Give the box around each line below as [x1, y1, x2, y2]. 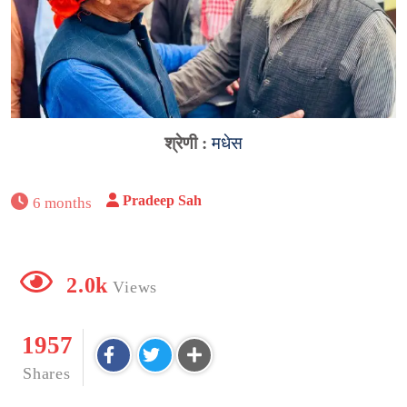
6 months [33, 194, 93, 212]
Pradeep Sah [123, 192, 203, 208]
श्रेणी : [164, 133, 212, 153]
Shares [23, 363, 71, 382]
